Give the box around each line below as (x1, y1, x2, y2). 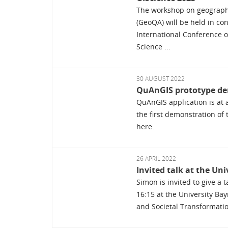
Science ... (136, 42, 170, 52)
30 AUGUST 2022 (136, 74, 185, 83)
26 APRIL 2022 (136, 154, 176, 163)
